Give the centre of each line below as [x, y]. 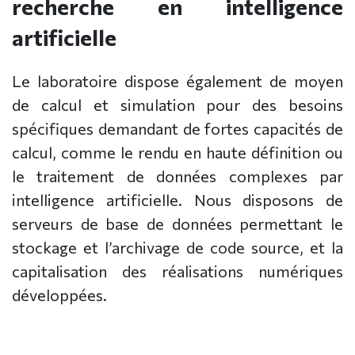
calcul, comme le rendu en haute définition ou [177, 153]
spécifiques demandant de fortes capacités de [177, 129]
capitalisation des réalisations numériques [177, 271]
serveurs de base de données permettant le [177, 224]
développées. [59, 295]
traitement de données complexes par [190, 176]
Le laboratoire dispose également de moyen [177, 81]
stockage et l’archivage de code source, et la [177, 248]
